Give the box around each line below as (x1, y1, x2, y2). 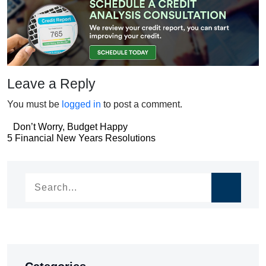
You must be (7, 99, 62, 109)
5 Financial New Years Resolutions (7, 132, 156, 143)
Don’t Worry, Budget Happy (13, 121, 128, 132)
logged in (62, 99, 101, 109)
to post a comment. (101, 99, 182, 109)
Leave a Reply (7, 75, 96, 91)
